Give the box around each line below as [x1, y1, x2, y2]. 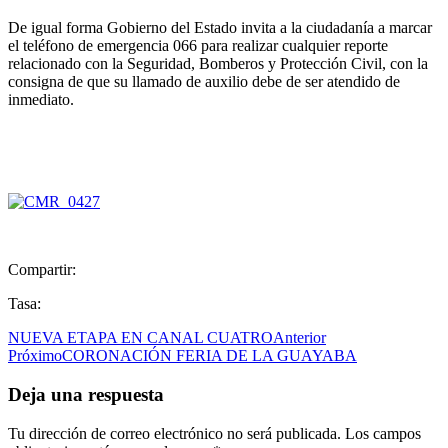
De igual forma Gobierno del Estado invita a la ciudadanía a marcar [8, 19, 432, 37]
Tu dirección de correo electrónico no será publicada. [8, 424, 341, 442]
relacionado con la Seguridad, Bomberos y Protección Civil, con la [8, 55, 428, 73]
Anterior [273, 329, 326, 347]
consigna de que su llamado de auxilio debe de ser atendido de [8, 73, 400, 91]
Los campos [345, 424, 421, 442]
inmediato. [8, 91, 74, 109]
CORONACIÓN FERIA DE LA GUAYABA [62, 347, 357, 365]
